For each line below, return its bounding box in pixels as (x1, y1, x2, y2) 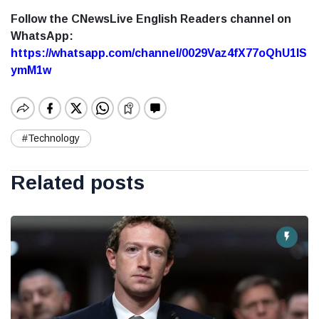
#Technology (22, 132, 80, 145)
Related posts (11, 172, 145, 194)
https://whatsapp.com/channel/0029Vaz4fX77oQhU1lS (11, 47, 307, 60)
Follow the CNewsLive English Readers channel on (11, 13, 291, 26)
